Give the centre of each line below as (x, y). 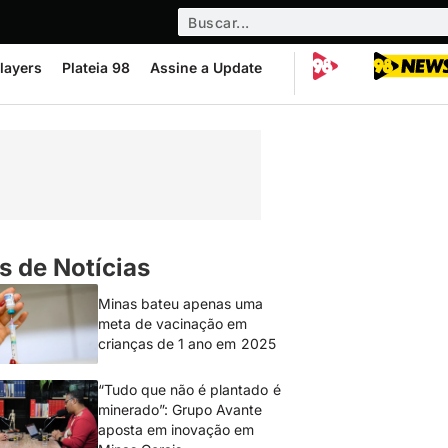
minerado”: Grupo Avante (180, 409)
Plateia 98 (96, 67)
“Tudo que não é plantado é (189, 389)
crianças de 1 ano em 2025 (187, 343)
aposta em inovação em (176, 429)
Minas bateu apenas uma (181, 303)
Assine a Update (206, 67)
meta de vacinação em (173, 323)
